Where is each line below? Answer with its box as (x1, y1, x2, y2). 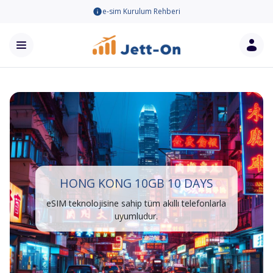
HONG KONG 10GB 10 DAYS (59, 175, 213, 191)
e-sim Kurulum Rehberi (102, 6, 180, 16)
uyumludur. (115, 210, 158, 222)
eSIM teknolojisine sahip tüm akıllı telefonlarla (46, 197, 227, 209)
